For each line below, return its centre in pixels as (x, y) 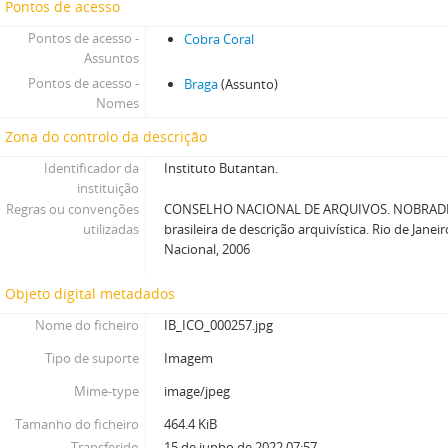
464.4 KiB (191, 424)
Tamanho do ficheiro (77, 424)
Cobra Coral (219, 39)
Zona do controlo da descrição (106, 136)
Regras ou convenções (73, 209)
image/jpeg (197, 391)
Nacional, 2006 (207, 249)
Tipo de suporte (92, 358)
